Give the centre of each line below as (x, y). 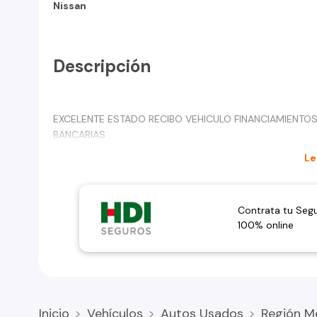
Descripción (102, 66)
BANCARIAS (79, 134)
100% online (265, 225)
